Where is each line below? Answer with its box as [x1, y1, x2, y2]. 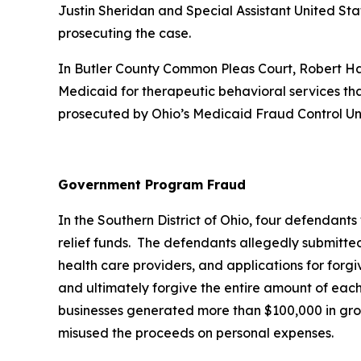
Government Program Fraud [58, 176, 246, 193]
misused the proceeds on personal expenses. [58, 325, 334, 341]
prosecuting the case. [58, 25, 191, 41]
